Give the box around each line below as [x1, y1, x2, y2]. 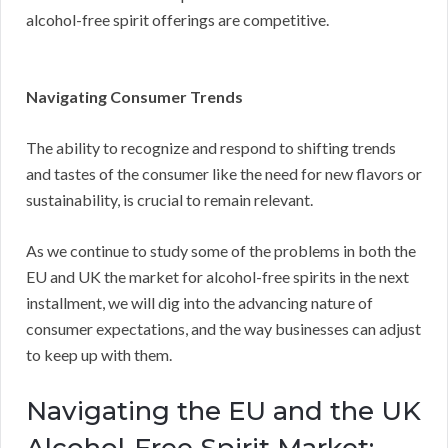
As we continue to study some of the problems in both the [26, 240, 416, 260]
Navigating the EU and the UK [26, 394, 421, 427]
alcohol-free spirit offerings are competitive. [26, 9, 329, 29]
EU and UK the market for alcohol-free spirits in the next [26, 266, 409, 286]
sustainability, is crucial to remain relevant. [26, 189, 313, 209]
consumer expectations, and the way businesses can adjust [26, 318, 421, 338]
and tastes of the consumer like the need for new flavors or [26, 163, 422, 183]
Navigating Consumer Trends [26, 86, 243, 106]
